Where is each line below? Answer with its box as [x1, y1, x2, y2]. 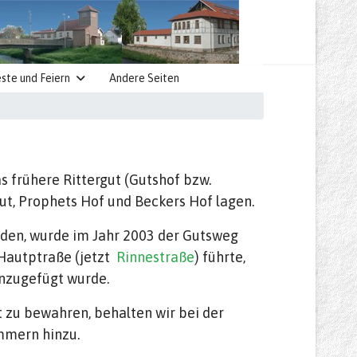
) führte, [194, 249, 245, 265]
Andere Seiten [109, 72, 179, 84]
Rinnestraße [116, 249, 194, 265]
